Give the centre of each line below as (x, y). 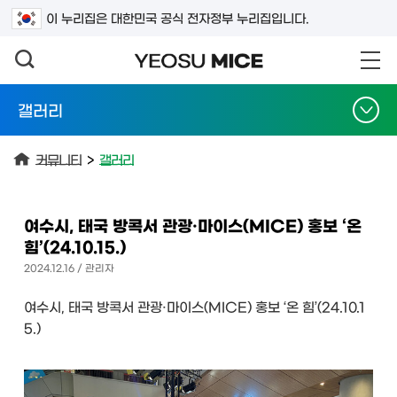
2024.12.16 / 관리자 (69, 267)
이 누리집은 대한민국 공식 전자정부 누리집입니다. (178, 18)
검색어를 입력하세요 (78, 9)
